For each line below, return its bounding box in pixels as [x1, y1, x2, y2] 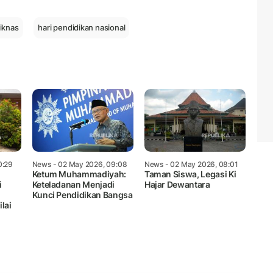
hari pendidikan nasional [38, 22, 126, 32]
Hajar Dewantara [144, 179, 210, 190]
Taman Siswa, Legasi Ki [144, 168, 236, 179]
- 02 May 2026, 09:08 [51, 159, 127, 169]
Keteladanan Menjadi [32, 179, 115, 190]
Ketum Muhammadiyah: [32, 168, 126, 179]
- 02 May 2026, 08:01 [163, 159, 238, 169]
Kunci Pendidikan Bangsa [32, 189, 133, 200]
